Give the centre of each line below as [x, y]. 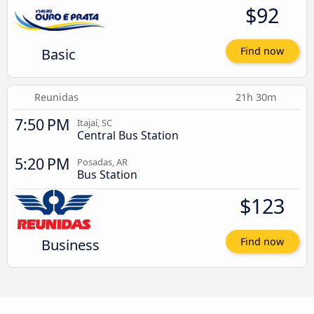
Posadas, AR [102, 162]
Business [70, 244]
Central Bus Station [128, 135]
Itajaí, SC [95, 122]
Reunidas [57, 97]
